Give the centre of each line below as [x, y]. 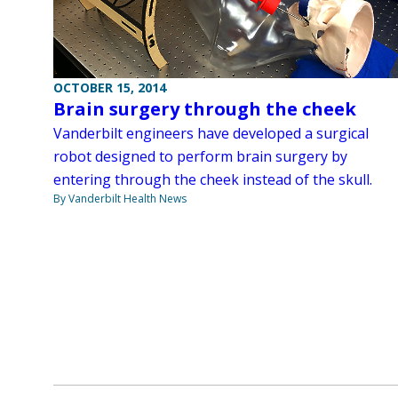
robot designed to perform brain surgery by [200, 157]
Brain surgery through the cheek [205, 109]
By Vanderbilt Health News [120, 199]
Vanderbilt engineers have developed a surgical [211, 134]
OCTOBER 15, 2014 [110, 88]
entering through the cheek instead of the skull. [213, 180]
